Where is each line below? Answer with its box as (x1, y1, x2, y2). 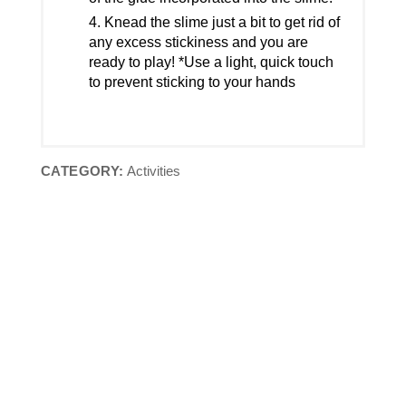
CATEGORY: (40, 163, 124, 179)
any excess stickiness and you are (88, 34, 308, 51)
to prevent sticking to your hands (88, 74, 295, 91)
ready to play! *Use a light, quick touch (88, 54, 333, 71)
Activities (123, 163, 180, 179)
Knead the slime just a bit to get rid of (103, 14, 340, 31)
